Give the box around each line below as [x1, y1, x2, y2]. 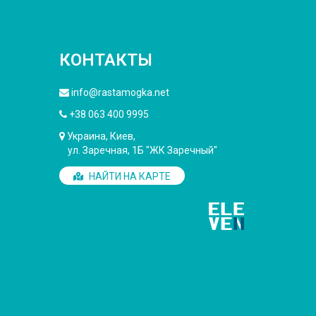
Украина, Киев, [64, 130, 135, 142]
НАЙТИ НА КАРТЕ [86, 171, 171, 182]
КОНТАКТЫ [59, 50, 152, 70]
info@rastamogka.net [71, 87, 169, 98]
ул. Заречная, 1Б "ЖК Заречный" [59, 145, 217, 156]
